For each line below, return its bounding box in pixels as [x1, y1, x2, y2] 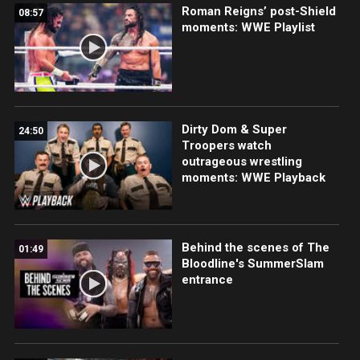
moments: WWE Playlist [181, 20, 315, 35]
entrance [181, 272, 233, 288]
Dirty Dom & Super [181, 122, 287, 137]
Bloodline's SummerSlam [181, 256, 324, 272]
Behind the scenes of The [181, 240, 329, 256]
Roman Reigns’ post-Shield [181, 4, 336, 19]
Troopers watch [181, 138, 272, 153]
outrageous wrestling [181, 154, 302, 170]
